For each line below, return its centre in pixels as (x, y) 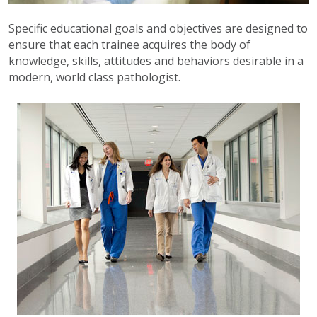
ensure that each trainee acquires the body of (129, 44)
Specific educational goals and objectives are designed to (158, 28)
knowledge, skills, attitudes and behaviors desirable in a (156, 60)
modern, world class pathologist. (94, 77)
